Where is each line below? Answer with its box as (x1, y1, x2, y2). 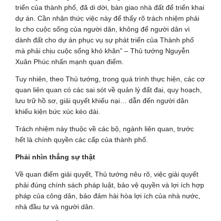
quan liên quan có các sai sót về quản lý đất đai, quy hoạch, (15, 85, 202, 94)
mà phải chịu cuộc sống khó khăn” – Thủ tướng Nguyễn (15, 46, 190, 55)
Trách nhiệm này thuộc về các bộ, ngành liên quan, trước (15, 124, 194, 133)
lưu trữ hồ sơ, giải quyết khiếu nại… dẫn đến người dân (15, 96, 189, 105)
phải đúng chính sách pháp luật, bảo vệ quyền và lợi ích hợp (15, 181, 205, 189)
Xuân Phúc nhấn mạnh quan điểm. (15, 57, 124, 66)
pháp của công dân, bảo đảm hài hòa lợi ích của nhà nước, (15, 191, 201, 200)
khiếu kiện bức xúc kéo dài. (15, 107, 101, 115)
